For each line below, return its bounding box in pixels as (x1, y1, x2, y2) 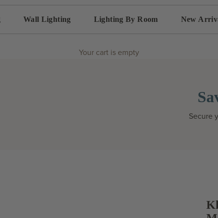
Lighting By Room (93, 15, 158, 23)
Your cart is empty (79, 48, 139, 57)
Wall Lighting (23, 15, 71, 23)
